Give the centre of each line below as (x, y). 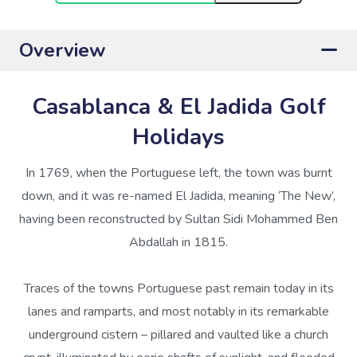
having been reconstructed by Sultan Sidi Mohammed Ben (178, 219)
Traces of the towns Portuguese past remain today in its (178, 288)
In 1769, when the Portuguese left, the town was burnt (178, 173)
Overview (62, 50)
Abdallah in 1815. (178, 242)
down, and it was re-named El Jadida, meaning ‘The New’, (178, 196)
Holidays (178, 137)
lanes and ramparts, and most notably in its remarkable (178, 312)
